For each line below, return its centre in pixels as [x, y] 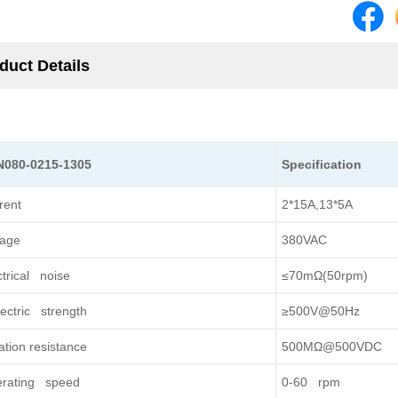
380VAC [304, 240]
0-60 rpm [311, 382]
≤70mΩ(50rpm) [325, 275]
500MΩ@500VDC [332, 346]
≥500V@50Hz [321, 311]
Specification [322, 164]
